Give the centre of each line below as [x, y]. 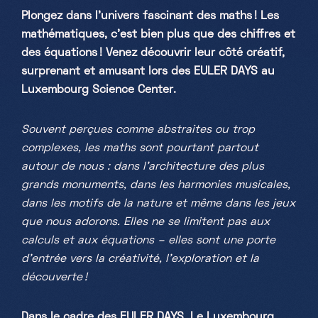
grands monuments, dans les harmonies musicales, [156, 185]
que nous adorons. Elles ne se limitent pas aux [146, 222]
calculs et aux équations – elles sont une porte [148, 241]
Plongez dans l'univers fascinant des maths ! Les [150, 16]
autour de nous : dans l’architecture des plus [143, 167]
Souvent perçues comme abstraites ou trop [138, 130]
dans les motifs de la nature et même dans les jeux [158, 204]
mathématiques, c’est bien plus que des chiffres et [158, 35]
